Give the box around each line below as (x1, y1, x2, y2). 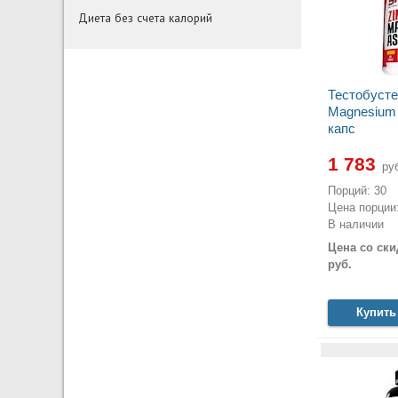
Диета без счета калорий (78, 10, 212, 27)
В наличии (327, 218, 384, 232)
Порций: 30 (327, 184, 386, 198)
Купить (356, 305, 396, 319)
